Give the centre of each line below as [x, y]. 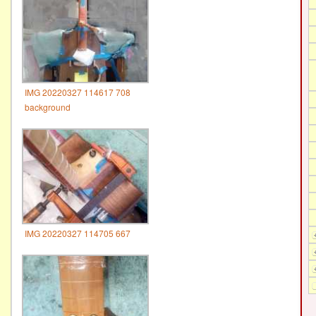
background [48, 107]
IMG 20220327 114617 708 [78, 92]
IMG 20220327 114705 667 [78, 233]
